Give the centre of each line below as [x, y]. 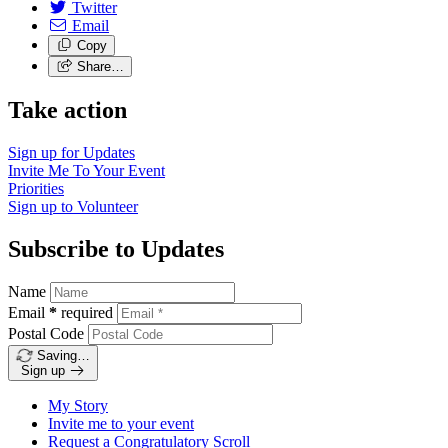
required [87, 313]
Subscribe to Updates [116, 248]
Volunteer [107, 206]
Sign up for [45, 152]
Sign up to [42, 206]
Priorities [36, 188]
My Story [78, 406]
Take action [67, 109]
